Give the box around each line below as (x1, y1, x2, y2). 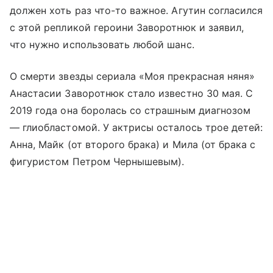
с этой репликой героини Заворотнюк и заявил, (10, 21, 244, 34)
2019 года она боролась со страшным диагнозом (10, 104, 251, 116)
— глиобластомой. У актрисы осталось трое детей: (10, 121, 263, 133)
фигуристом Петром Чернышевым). (10, 155, 185, 168)
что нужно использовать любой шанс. (10, 38, 197, 51)
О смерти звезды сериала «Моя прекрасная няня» (10, 69, 255, 82)
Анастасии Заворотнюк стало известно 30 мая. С (10, 87, 253, 99)
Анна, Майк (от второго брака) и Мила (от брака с (10, 138, 256, 151)
